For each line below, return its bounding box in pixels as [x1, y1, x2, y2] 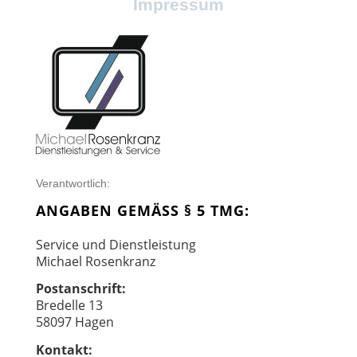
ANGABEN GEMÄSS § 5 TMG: [36, 200, 245, 220]
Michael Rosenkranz [36, 252, 155, 270]
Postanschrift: [36, 280, 126, 298]
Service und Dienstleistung [36, 235, 196, 253]
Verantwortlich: [36, 176, 110, 190]
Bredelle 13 [36, 296, 103, 315]
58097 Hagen [36, 313, 114, 331]
